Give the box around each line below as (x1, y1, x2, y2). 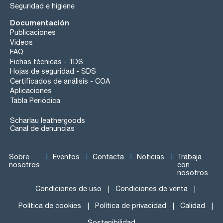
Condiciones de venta (115, 185, 188, 193)
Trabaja (177, 152, 202, 161)
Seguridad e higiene (10, 2, 75, 10)
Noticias (136, 152, 164, 161)
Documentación (10, 18, 69, 27)
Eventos (52, 152, 80, 161)
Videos (10, 38, 33, 46)
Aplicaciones (10, 87, 52, 95)
